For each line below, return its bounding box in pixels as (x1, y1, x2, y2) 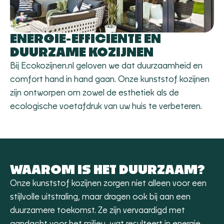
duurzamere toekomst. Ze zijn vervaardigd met (10, 206, 185, 214)
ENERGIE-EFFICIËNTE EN (10, 33, 161, 45)
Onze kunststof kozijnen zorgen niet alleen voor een (10, 179, 206, 187)
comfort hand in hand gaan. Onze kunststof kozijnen (10, 75, 209, 83)
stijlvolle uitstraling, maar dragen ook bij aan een (10, 193, 190, 201)
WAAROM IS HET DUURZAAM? (10, 164, 205, 176)
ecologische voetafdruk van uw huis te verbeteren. (10, 102, 202, 110)
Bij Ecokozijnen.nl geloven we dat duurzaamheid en (10, 62, 202, 70)
